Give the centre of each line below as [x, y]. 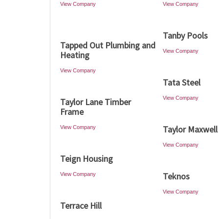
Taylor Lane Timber [96, 102]
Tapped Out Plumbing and [108, 45]
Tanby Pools [185, 35]
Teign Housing [87, 159]
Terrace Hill [81, 206]
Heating [75, 55]
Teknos [176, 176]
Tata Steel [182, 82]
